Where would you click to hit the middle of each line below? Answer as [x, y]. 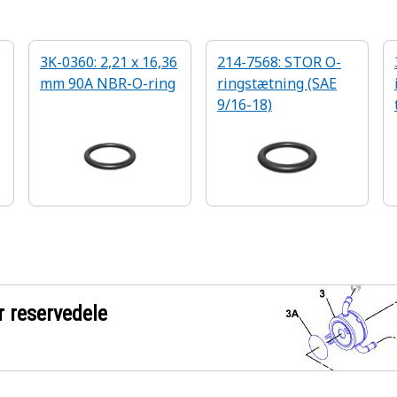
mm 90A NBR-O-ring [108, 83]
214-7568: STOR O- [279, 62]
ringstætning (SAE [277, 83]
